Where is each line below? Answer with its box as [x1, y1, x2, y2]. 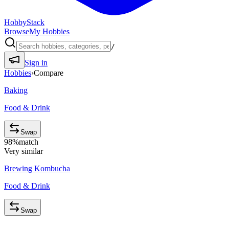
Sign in [25, 58, 48, 67]
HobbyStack [4, 18, 44, 27]
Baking [4, 86, 28, 95]
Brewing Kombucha [4, 164, 70, 173]
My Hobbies [29, 27, 70, 36]
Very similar [4, 147, 43, 155]
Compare [34, 68, 63, 77]
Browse [4, 27, 29, 36]
